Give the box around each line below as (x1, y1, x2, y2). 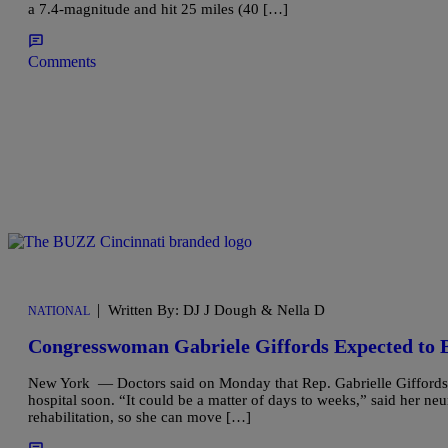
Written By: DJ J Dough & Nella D (108, 301, 325, 318)
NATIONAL (28, 303, 90, 318)
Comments (28, 52, 96, 70)
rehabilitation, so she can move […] (28, 408, 251, 425)
